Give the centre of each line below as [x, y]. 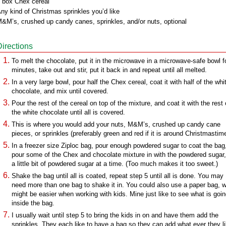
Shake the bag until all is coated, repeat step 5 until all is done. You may [118, 176]
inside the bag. [33, 203]
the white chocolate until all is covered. [68, 112]
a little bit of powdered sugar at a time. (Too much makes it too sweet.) [115, 164]
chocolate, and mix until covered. [60, 91]
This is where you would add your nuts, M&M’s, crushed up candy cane [116, 124]
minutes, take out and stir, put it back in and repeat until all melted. [109, 70]
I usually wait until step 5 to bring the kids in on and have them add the [115, 215]
